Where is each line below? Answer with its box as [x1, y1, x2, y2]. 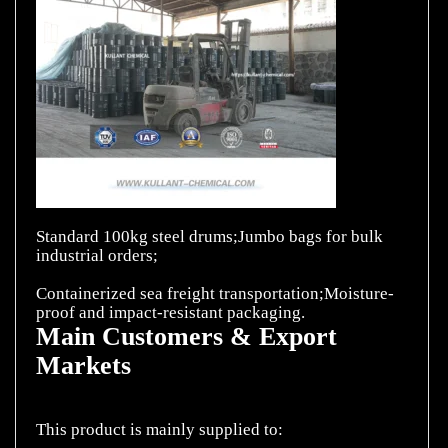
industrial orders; [36, 246, 158, 266]
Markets [36, 351, 131, 381]
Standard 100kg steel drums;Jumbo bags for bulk [36, 227, 383, 247]
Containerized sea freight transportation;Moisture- [36, 284, 394, 304]
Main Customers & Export [36, 322, 337, 352]
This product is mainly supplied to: [36, 420, 283, 440]
